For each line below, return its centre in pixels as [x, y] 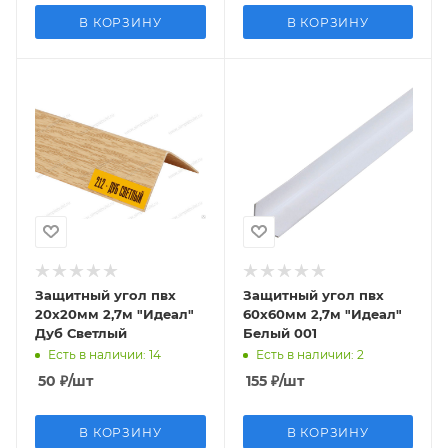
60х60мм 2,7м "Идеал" [322, 313]
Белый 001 [279, 332]
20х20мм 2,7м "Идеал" [114, 313]
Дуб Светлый [81, 332]
